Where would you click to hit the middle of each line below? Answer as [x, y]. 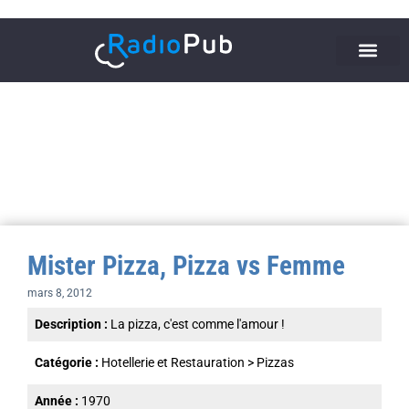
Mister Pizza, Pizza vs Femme [186, 265]
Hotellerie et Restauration [173, 362]
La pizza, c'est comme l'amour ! [198, 324]
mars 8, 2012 [60, 293]
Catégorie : [68, 362]
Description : [73, 324]
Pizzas [275, 362]
